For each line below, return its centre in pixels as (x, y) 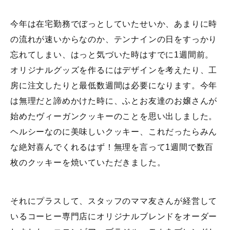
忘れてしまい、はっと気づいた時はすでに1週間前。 (112, 55)
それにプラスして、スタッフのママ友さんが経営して (114, 201)
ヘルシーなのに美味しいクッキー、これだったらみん (114, 132)
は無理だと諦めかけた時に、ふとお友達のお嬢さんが (114, 101)
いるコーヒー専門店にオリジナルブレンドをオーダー (114, 217)
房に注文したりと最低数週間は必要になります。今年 (114, 86)
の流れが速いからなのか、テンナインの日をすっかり (114, 40)
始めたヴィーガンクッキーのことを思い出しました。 (114, 117)
